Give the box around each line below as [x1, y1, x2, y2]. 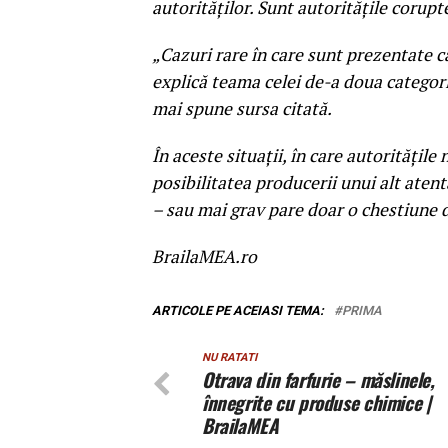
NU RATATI [202, 351, 257, 365]
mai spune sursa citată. [152, 97, 332, 121]
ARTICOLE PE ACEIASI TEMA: [152, 303, 324, 319]
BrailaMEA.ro [152, 245, 257, 269]
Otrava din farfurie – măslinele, [202, 365, 435, 395]
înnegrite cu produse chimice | [202, 388, 431, 418]
